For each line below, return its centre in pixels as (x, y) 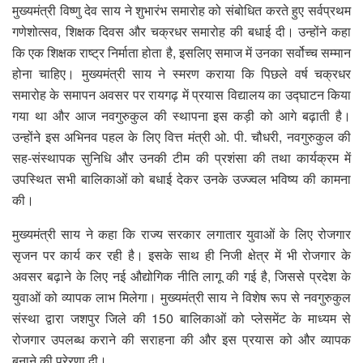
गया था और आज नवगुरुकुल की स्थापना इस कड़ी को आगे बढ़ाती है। (181, 115)
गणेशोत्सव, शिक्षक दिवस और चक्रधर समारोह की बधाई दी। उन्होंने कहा (181, 31)
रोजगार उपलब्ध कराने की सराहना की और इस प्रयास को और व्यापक (181, 339)
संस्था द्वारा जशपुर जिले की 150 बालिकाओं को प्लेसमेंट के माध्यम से (181, 318)
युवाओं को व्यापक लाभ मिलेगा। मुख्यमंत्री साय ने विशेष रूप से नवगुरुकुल (181, 297)
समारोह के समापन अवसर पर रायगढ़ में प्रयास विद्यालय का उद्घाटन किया (181, 94)
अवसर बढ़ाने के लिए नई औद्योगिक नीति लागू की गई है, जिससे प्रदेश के (181, 275)
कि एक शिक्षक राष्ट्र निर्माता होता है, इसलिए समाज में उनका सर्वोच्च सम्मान (181, 52)
